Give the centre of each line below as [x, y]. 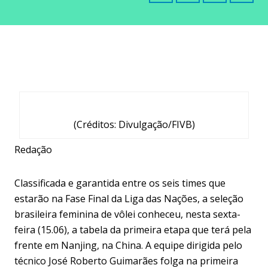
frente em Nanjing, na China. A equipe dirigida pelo [128, 245]
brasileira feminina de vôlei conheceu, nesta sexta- [127, 214]
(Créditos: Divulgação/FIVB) [134, 124]
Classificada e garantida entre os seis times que [120, 183]
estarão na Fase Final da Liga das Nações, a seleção [129, 199]
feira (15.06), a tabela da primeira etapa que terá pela [133, 230]
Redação [33, 150]
